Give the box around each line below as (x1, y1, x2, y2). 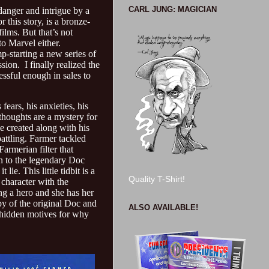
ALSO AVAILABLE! (128, 202, 198, 212)
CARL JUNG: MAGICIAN (128, 5, 217, 14)
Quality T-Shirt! (128, 174, 185, 184)
